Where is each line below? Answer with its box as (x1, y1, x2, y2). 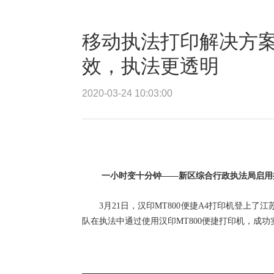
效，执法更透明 (82, 55, 219, 77)
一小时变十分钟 (102, 171, 161, 180)
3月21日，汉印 (99, 201, 155, 210)
